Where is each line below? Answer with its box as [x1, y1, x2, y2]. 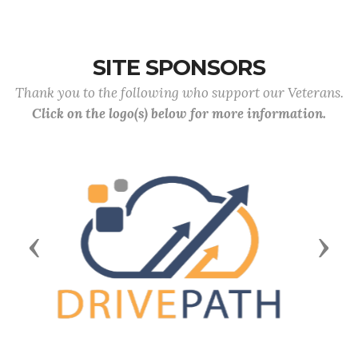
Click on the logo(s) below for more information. [32, 105, 326, 122]
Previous [34, 236, 100, 256]
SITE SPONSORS [93, 54, 265, 81]
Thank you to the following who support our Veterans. [14, 84, 344, 101]
